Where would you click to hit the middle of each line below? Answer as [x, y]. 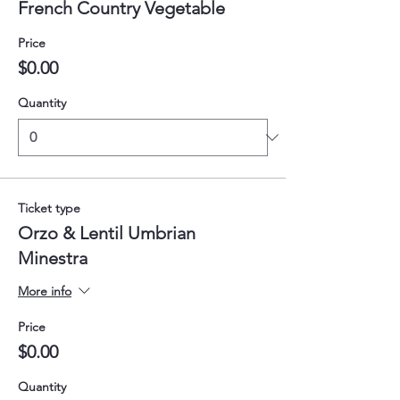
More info [45, 291]
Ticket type [49, 208]
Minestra [53, 258]
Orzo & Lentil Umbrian [107, 233]
